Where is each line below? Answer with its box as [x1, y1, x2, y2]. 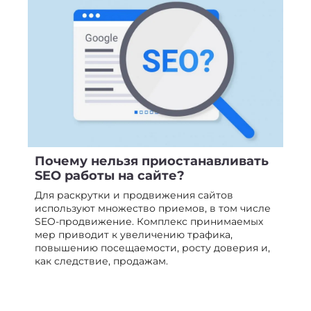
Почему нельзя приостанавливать [35, 153, 269, 169]
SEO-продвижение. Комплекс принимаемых [35, 215, 263, 228]
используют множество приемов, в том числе [35, 201, 271, 215]
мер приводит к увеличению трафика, [35, 228, 233, 241]
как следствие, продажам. [35, 254, 168, 267]
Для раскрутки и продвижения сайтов [35, 188, 233, 201]
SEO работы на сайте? [35, 167, 185, 183]
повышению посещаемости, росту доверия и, [35, 241, 270, 254]
